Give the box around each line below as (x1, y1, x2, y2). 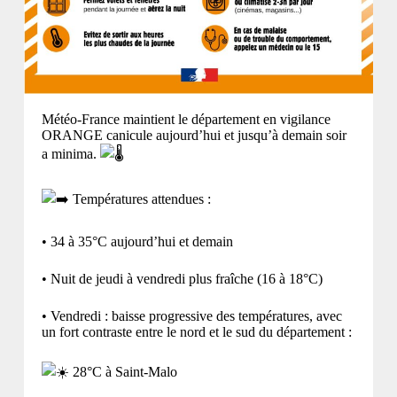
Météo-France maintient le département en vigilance (41, 111, 331, 127)
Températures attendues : (68, 191, 211, 206)
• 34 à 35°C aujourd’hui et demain (41, 233, 233, 249)
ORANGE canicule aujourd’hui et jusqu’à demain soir (41, 127, 346, 143)
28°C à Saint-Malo (68, 363, 177, 379)
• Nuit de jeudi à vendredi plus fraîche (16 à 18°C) (41, 270, 323, 286)
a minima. (41, 145, 100, 161)
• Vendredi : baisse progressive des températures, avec (41, 307, 342, 323)
